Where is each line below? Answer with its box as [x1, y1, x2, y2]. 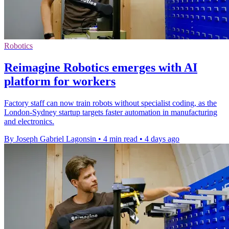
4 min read [103, 134, 138, 144]
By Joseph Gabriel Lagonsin [4, 134, 96, 144]
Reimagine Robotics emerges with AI [4, 61, 197, 75]
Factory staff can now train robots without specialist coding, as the [4, 99, 217, 108]
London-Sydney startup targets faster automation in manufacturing [4, 108, 217, 117]
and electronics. [4, 117, 54, 126]
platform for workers [4, 75, 116, 88]
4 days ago [145, 134, 179, 144]
